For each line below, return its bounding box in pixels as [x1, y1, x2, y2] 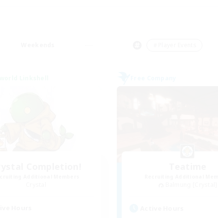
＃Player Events [152, 41, 197, 49]
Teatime [169, 161, 207, 172]
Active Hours [140, 203, 184, 213]
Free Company [130, 74, 177, 82]
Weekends [21, 41, 55, 49]
